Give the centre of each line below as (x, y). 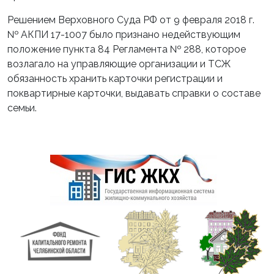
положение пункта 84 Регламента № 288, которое (127, 49)
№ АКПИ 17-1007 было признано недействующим (124, 35)
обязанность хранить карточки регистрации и (115, 79)
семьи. (75, 108)
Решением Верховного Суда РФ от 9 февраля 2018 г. (131, 20)
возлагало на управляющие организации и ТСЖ (119, 64)
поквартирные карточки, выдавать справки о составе (134, 93)
